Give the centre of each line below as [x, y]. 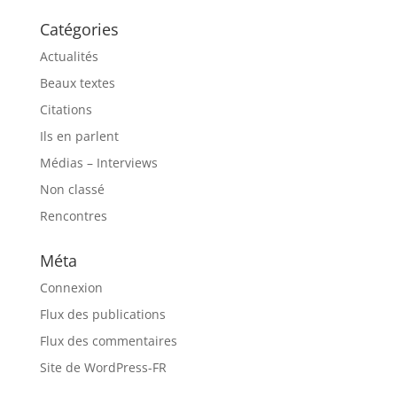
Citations [66, 109]
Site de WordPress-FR [103, 367]
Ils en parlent [79, 136]
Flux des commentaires [108, 340]
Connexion [71, 287]
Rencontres [73, 215]
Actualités [69, 56]
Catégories [79, 29]
